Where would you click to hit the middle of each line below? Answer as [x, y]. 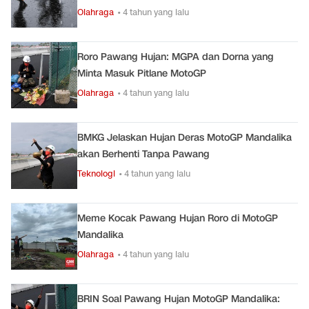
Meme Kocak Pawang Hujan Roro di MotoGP [178, 218]
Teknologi [96, 173]
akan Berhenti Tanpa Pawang [143, 154]
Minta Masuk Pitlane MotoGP [142, 73]
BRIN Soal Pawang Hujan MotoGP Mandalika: [179, 299]
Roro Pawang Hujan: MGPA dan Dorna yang [176, 57]
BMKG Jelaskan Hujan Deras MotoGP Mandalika [185, 138]
